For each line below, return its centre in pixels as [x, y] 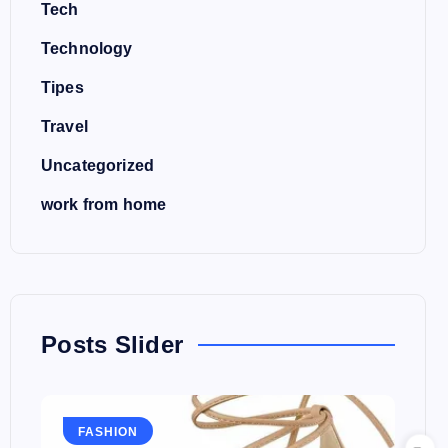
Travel [64, 126]
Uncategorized [98, 165]
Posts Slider [112, 344]
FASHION [108, 431]
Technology [87, 48]
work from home [104, 204]
